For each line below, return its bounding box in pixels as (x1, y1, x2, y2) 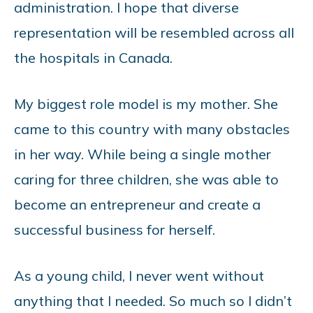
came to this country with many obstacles (14, 119, 290, 138)
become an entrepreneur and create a (14, 195, 261, 213)
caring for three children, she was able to (14, 170, 279, 188)
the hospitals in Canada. (14, 48, 173, 66)
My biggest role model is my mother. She (14, 94, 278, 112)
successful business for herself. (14, 220, 215, 238)
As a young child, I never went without (14, 266, 264, 284)
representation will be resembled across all (14, 23, 294, 41)
